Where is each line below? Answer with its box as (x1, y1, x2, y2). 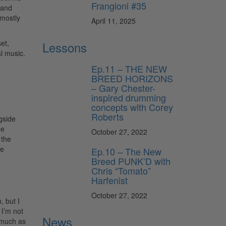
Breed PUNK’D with (91, 154, 171, 167)
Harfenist (91, 173, 128, 187)
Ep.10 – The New (91, 144, 161, 158)
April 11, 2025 (91, 15, 136, 26)
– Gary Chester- (91, 81, 155, 94)
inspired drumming (91, 90, 166, 104)
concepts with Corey (91, 100, 173, 114)
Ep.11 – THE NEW (91, 62, 167, 75)
